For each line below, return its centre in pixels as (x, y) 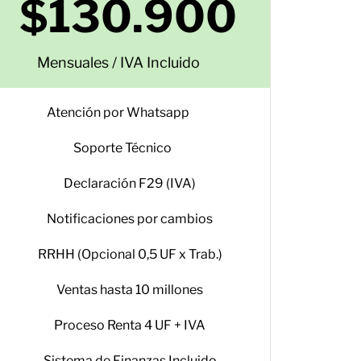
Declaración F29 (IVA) (130, 183)
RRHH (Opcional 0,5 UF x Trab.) (130, 254)
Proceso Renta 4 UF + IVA (130, 325)
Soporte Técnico (122, 148)
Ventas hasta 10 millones (130, 290)
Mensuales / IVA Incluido (118, 62)
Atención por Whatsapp (118, 112)
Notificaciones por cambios (130, 219)
